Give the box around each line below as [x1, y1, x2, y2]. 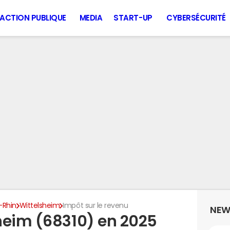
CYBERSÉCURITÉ [166, 14, 226, 22]
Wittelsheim [19, 202, 60, 209]
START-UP [113, 14, 152, 22]
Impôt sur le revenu [63, 202, 128, 209]
